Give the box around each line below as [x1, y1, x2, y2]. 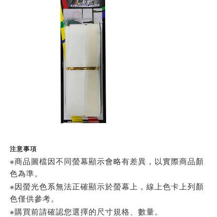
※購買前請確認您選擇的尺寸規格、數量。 [10, 208, 163, 216]
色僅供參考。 [10, 195, 59, 203]
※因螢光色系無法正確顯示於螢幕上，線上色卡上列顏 [10, 183, 204, 191]
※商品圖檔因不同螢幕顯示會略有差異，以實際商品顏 [10, 158, 204, 166]
